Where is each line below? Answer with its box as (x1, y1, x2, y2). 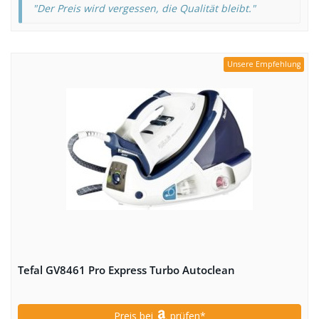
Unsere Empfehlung (227, 59, 300, 70)
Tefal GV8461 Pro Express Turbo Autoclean (18, 263, 235, 278)
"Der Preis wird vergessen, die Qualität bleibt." (33, 1, 256, 16)
